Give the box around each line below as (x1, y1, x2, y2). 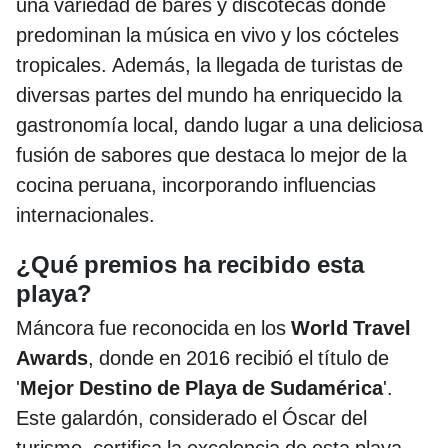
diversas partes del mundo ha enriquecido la (16, 82, 402, 107)
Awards (16, 345, 88, 370)
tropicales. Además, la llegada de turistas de (16, 52, 403, 77)
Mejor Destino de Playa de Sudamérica (20, 375, 383, 400)
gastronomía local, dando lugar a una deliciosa (16, 112, 423, 137)
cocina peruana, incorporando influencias (16, 172, 376, 197)
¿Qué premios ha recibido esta (16, 250, 364, 279)
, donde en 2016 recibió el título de (88, 345, 389, 370)
